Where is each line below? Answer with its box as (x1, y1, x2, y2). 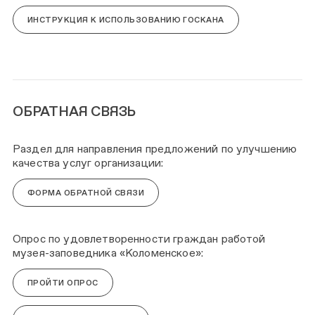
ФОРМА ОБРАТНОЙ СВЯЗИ (27, 188, 145, 198)
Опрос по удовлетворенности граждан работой (13, 232, 266, 245)
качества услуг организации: (13, 156, 164, 170)
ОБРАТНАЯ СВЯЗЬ (13, 103, 136, 120)
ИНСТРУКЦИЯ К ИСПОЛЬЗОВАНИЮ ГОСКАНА (27, 15, 224, 25)
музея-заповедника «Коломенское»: (13, 246, 204, 259)
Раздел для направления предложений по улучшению (13, 142, 297, 156)
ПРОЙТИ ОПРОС (27, 278, 98, 288)
